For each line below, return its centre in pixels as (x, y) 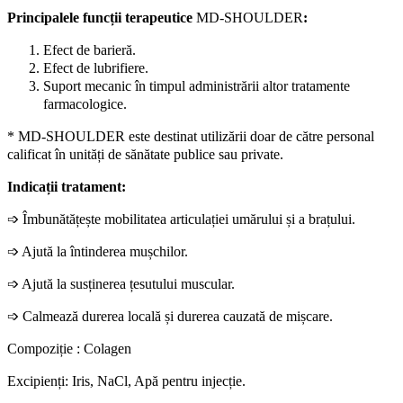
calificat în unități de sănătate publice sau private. (145, 154)
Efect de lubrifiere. (96, 67)
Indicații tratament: (67, 186)
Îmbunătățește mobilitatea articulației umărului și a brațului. (187, 219)
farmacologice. (85, 103)
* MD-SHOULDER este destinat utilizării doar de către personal (191, 136)
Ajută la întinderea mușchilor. (103, 251)
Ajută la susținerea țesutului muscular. (127, 283)
